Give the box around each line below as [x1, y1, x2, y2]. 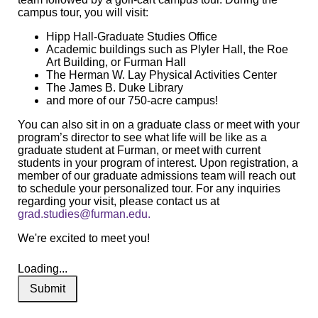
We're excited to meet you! [18, 231, 150, 244]
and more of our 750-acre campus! [46, 94, 218, 106]
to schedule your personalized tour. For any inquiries [18, 182, 280, 194]
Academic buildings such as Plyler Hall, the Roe [46, 43, 288, 55]
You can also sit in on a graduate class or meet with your [18, 118, 300, 131]
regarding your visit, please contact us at [18, 194, 219, 207]
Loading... [18, 262, 67, 275]
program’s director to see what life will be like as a [18, 131, 267, 143]
